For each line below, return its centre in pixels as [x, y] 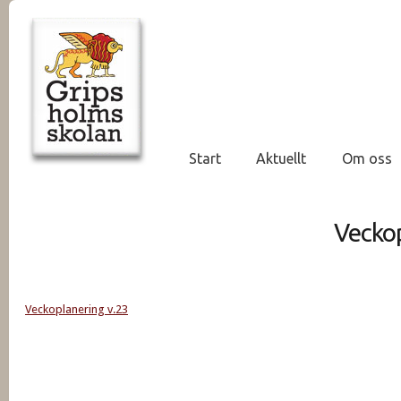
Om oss [367, 158]
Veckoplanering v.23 [77, 309]
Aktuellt [282, 158]
